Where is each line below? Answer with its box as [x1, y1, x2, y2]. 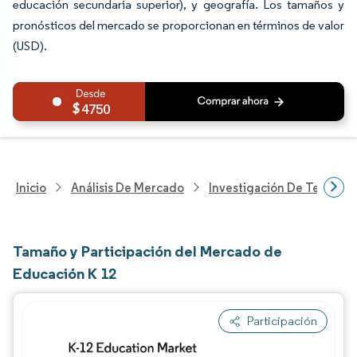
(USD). [13, 38, 47, 53]
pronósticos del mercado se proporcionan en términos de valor [13, 18, 344, 33]
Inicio [16, 179, 46, 195]
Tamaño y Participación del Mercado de [13, 241, 282, 261]
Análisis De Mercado [71, 179, 184, 195]
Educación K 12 [13, 264, 116, 283]
